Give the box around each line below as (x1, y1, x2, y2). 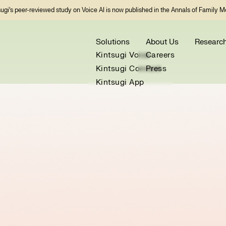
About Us (145, 37, 179, 47)
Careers (145, 50, 175, 61)
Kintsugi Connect (95, 64, 161, 74)
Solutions (95, 37, 130, 47)
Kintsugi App (95, 78, 144, 88)
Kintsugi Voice (95, 50, 150, 61)
